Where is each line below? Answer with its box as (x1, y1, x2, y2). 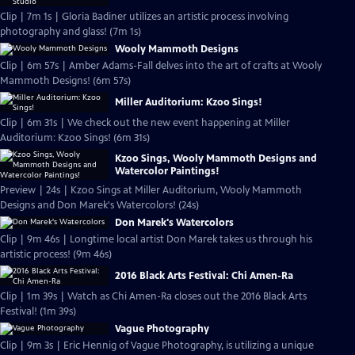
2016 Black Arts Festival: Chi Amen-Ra (115, 269, 293, 282)
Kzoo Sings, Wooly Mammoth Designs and (115, 151, 317, 165)
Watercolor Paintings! (115, 164, 219, 177)
